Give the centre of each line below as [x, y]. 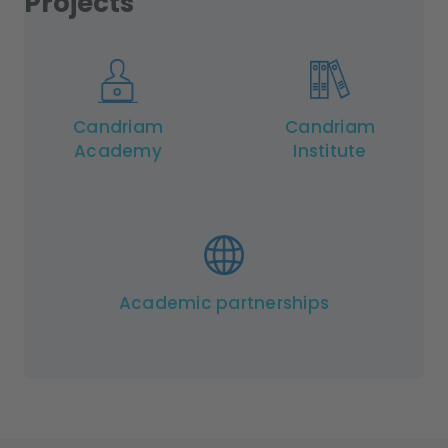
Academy [118, 151]
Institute [330, 151]
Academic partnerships [224, 303]
